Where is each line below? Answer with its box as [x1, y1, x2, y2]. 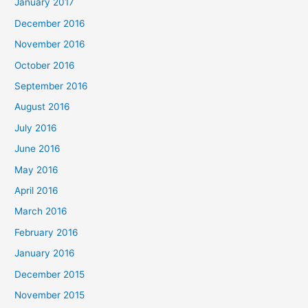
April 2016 [14, 184, 59, 196]
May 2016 [14, 164, 59, 175]
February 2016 [14, 226, 79, 238]
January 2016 [14, 247, 76, 259]
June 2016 [14, 143, 61, 155]
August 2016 [14, 101, 71, 113]
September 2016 [14, 80, 89, 91]
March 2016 [14, 206, 68, 217]
